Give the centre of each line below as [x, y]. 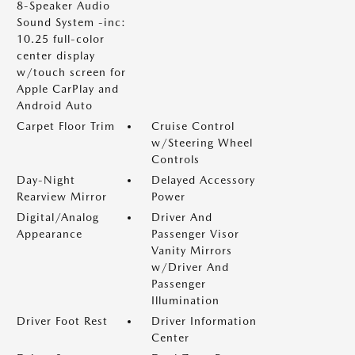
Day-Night [46, 180]
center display [56, 55]
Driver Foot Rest [62, 321]
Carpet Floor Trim [66, 126]
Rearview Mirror [62, 197]
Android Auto [55, 105]
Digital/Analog [58, 217]
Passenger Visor [195, 234]
